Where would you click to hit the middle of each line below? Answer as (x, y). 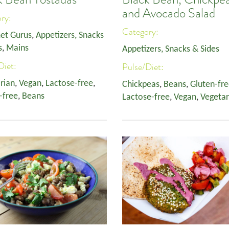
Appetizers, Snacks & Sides (171, 49)
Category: (141, 32)
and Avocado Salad (169, 13)
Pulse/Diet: (144, 67)
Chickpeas (141, 85)
